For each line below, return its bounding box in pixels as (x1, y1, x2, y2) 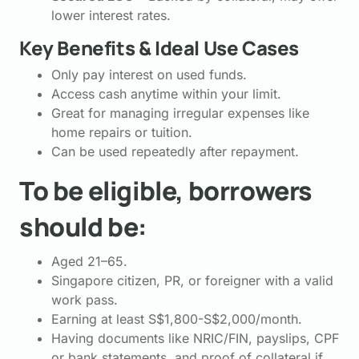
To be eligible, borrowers (19, 173, 313, 208)
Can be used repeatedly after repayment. (51, 143, 299, 159)
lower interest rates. (51, 6, 171, 23)
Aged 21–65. (51, 252, 127, 269)
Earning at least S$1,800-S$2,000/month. (51, 310, 302, 327)
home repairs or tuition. (51, 124, 192, 140)
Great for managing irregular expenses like (51, 105, 309, 121)
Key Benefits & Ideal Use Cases (19, 34, 299, 61)
